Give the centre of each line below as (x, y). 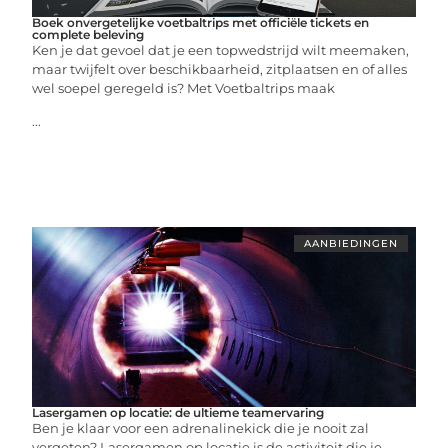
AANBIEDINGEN (350, 243)
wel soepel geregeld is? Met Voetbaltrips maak (184, 88)
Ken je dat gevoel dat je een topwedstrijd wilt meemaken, (221, 50)
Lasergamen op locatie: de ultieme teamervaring (178, 412)
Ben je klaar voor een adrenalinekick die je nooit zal (201, 428)
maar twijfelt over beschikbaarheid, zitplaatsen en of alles (220, 69)
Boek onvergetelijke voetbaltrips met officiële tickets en (201, 22)
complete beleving (88, 34)
